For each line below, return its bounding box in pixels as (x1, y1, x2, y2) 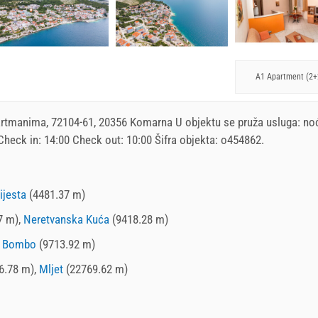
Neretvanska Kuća (23, 212, 109, 226)
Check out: (70, 132, 126, 147)
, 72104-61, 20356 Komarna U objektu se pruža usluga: (46, 114, 303, 129)
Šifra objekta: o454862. (152, 132, 264, 147)
